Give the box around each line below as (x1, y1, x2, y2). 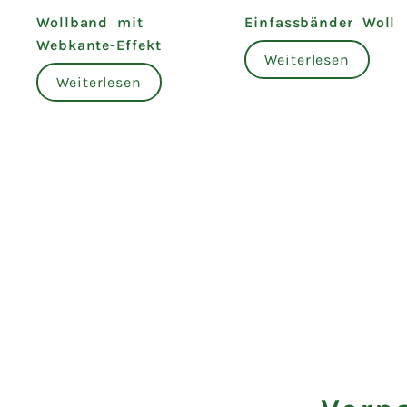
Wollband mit (36, 14, 144, 32)
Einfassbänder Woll (244, 14, 396, 32)
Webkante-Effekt (36, 36, 162, 55)
